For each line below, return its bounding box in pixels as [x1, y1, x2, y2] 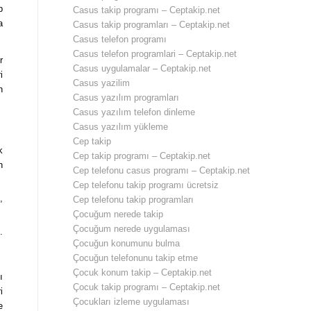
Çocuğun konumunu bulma [73, 238, 180, 249]
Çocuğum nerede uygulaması [73, 224, 191, 234]
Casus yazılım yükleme [73, 121, 169, 132]
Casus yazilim [73, 78, 131, 88]
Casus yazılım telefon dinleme [73, 107, 196, 117]
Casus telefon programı [73, 34, 167, 44]
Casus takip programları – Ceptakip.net [73, 19, 230, 30]
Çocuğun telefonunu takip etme [73, 253, 199, 263]
